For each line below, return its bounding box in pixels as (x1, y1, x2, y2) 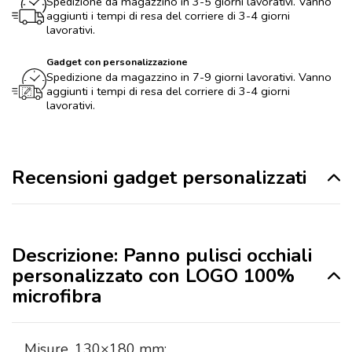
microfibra (12, 284, 101, 310)
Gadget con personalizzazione (46, 55, 188, 69)
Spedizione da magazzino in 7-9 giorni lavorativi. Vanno (46, 69, 332, 86)
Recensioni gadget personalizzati (12, 165, 306, 191)
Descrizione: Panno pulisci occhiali (12, 243, 312, 269)
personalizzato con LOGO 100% (12, 263, 295, 289)
